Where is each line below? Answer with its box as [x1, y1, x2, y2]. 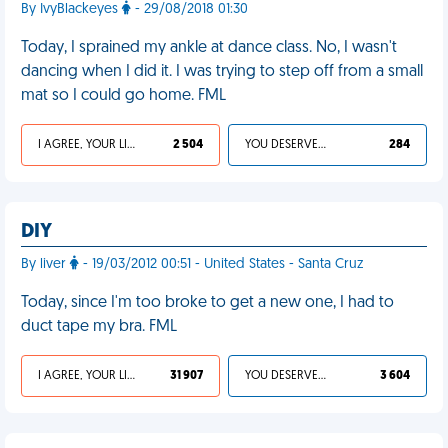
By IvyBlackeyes [21, 2, 122, 17]
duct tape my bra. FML [21, 319, 177, 335]
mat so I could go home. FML [21, 88, 226, 104]
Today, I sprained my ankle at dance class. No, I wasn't [21, 40, 397, 56]
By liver [21, 257, 70, 272]
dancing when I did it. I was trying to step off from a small [21, 64, 423, 80]
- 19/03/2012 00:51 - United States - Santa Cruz [79, 257, 363, 272]
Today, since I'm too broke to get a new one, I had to [21, 295, 394, 311]
